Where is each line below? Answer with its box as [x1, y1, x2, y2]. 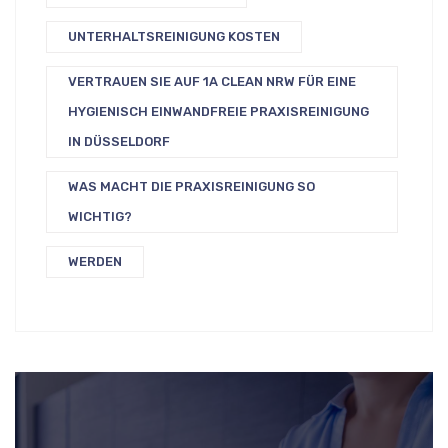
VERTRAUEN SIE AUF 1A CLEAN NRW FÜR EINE [68, 73, 356, 89]
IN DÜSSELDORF [68, 133, 170, 149]
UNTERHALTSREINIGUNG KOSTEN [68, 28, 280, 44]
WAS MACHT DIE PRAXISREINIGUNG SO [68, 178, 315, 194]
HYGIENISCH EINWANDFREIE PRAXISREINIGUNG [68, 103, 369, 119]
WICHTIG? [68, 208, 132, 224]
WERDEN [68, 253, 122, 269]
